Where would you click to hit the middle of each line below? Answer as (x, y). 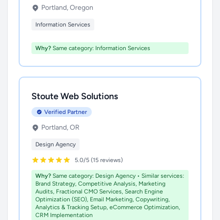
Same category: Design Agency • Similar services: (118, 176)
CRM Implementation (64, 215)
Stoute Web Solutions (75, 96)
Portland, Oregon (67, 8)
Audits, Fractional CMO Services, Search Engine (99, 192)
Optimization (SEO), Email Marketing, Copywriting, (103, 199)
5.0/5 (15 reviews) (99, 160)
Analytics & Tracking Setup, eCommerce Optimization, (108, 207)
